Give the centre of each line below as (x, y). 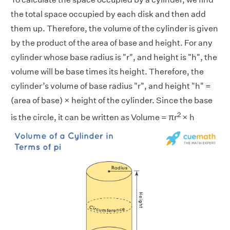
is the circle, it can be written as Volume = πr (94, 118)
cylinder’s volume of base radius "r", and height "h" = (111, 86)
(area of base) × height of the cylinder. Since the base (112, 100)
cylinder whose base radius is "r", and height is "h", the (114, 57)
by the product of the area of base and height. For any (112, 43)
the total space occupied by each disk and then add (108, 14)
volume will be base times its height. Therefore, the (107, 71)
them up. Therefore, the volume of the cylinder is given (114, 28)
